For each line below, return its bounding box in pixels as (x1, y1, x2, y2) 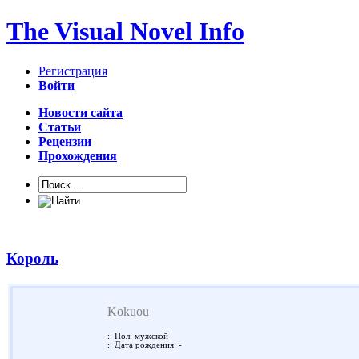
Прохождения (38, 148, 117, 163)
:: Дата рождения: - (107, 341, 182, 350)
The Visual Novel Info (6, 17, 244, 46)
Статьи (38, 119, 81, 134)
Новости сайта (38, 105, 123, 119)
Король (6, 249, 58, 267)
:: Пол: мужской (107, 332, 168, 341)
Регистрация (38, 63, 107, 78)
